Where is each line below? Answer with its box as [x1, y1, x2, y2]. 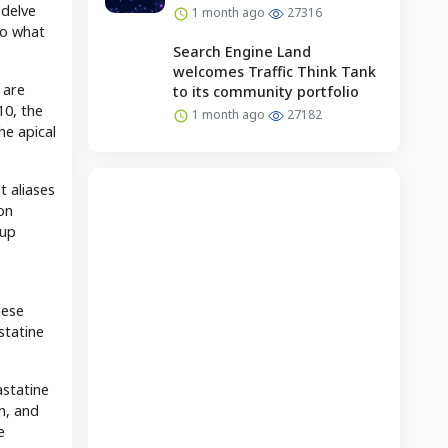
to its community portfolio [172, 81, 359, 101]
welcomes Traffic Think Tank [172, 61, 376, 81]
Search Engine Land [172, 41, 311, 61]
